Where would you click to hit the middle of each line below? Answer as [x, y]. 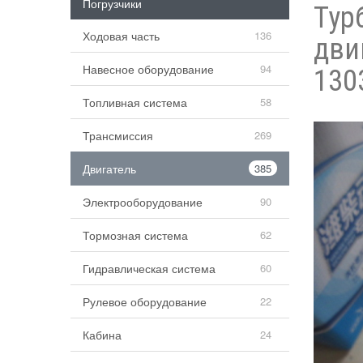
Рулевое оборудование [145, 301]
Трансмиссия [118, 135]
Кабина [102, 334]
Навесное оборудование [148, 68]
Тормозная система [135, 235]
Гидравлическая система [149, 268]
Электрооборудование [143, 201]
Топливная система [135, 102]
